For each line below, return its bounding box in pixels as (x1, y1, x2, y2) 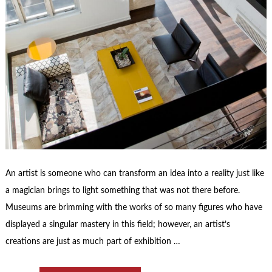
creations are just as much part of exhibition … (5, 237, 180, 246)
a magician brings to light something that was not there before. (5, 186, 240, 195)
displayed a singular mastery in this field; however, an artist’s (5, 220, 230, 229)
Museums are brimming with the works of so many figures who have (5, 203, 262, 212)
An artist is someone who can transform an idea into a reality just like (5, 169, 264, 178)
